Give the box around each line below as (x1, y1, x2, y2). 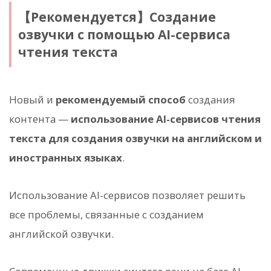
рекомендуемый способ (56, 93, 186, 107)
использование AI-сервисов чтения (71, 112, 261, 126)
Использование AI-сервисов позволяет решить (9, 188, 246, 203)
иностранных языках (9, 151, 122, 165)
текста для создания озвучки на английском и (9, 131, 262, 146)
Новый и (9, 93, 56, 107)
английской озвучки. (9, 227, 114, 241)
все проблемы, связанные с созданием (9, 207, 204, 222)
